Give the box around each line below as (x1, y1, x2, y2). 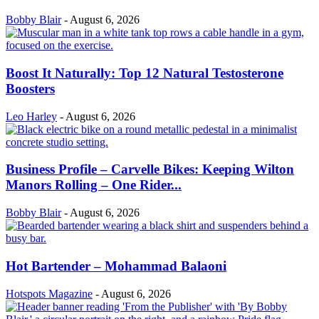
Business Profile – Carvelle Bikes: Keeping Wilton (6, 162, 294, 177)
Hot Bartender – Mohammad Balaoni (6, 258, 226, 273)
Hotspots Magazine (6, 287, 93, 300)
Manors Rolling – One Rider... (6, 177, 182, 193)
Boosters (6, 80, 55, 96)
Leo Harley (6, 110, 57, 122)
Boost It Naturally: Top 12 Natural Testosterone (6, 65, 283, 80)
